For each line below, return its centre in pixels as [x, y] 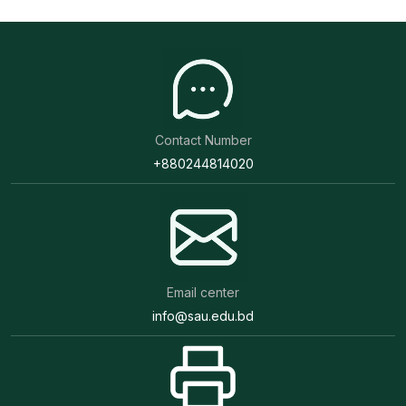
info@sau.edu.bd [203, 316]
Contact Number [203, 140]
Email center [203, 292]
